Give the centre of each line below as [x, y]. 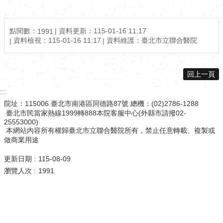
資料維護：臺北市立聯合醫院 [152, 41]
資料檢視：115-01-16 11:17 [57, 41]
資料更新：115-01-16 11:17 [103, 31]
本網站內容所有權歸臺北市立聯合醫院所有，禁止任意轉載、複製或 [110, 130]
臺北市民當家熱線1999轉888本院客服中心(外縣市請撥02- [95, 113]
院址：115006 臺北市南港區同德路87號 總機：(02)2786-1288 [101, 103]
